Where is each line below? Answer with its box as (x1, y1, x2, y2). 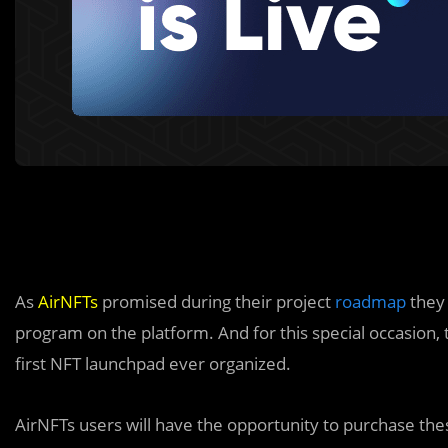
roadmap (335, 290, 406, 313)
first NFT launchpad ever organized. (15, 352, 291, 375)
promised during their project (98, 290, 335, 313)
